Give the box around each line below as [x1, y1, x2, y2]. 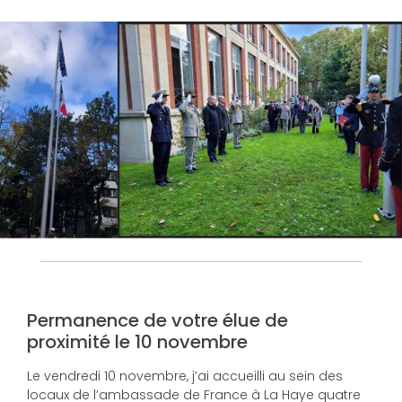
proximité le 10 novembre [27, 329, 248, 355]
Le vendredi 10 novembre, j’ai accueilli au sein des [27, 367, 343, 386]
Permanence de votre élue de [27, 308, 288, 334]
